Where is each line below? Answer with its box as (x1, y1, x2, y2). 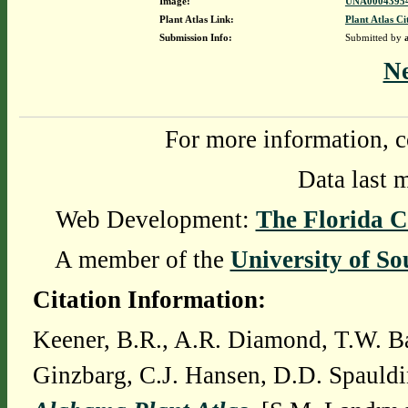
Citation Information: (32, 286, 266, 313)
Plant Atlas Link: (158, 14, 234, 25)
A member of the (54, 246, 230, 273)
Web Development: (55, 206, 256, 233)
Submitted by (344, 32, 404, 43)
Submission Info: (158, 32, 232, 43)
